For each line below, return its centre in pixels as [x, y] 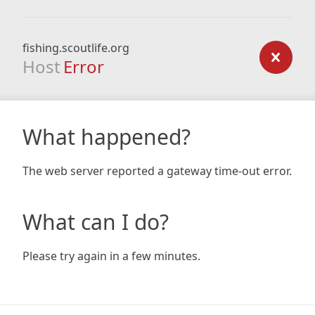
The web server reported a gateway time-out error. [157, 171]
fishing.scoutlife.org [76, 48]
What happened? [107, 137]
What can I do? [96, 222]
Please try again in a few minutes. [111, 256]
